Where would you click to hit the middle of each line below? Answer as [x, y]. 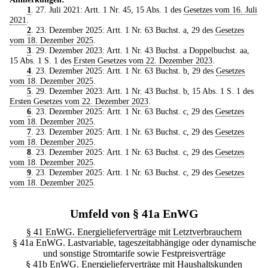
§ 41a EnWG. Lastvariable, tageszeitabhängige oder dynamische [134, 242]
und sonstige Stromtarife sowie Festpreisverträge [134, 253]
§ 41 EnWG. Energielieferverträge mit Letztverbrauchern [134, 232]
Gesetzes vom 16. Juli [220, 9]
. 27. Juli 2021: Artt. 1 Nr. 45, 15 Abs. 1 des [107, 9]
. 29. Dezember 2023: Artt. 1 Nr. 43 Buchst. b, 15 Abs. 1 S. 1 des [142, 91]
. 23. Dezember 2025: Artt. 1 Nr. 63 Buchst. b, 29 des [123, 70]
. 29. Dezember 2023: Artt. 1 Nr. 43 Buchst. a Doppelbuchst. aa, [140, 50]
